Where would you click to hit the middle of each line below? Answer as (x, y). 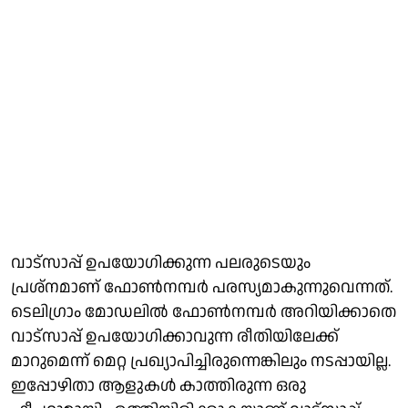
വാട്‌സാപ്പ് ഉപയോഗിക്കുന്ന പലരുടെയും (161, 262)
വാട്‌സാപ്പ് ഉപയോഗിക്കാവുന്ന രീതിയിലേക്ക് (175, 336)
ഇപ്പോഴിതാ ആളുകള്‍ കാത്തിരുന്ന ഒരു (158, 385)
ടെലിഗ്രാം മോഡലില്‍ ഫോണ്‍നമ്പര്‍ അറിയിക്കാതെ (204, 311)
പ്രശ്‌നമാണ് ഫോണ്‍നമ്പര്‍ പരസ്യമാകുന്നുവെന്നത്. (202, 287)
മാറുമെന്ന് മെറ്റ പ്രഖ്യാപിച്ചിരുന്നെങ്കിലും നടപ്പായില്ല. (201, 361)
